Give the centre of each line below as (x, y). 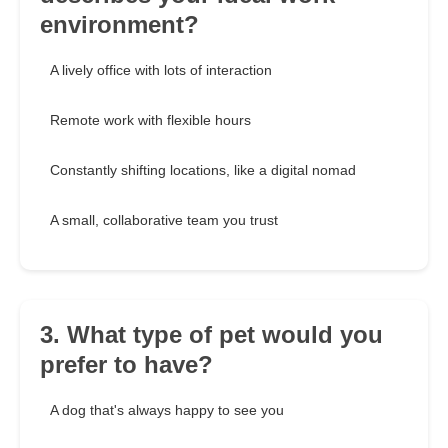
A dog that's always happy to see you (167, 410)
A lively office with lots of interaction (161, 70)
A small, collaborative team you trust (164, 220)
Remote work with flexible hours (150, 120)
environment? (119, 25)
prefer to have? (126, 365)
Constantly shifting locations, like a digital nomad (203, 170)
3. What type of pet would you (211, 335)
